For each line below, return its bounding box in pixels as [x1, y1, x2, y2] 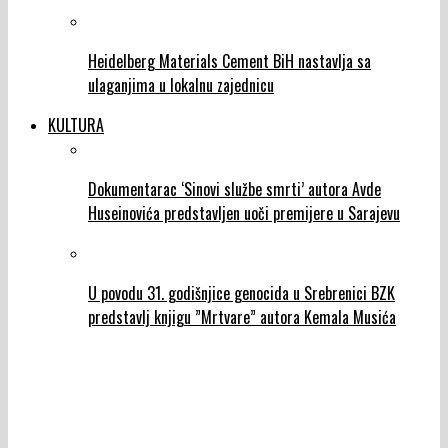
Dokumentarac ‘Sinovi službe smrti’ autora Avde [88, 177, 381, 202]
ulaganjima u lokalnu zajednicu [88, 73, 274, 98]
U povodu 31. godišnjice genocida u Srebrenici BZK [88, 281, 395, 306]
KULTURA [48, 113, 104, 138]
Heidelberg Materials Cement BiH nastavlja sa [88, 49, 371, 74]
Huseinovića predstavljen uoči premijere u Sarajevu [88, 201, 400, 226]
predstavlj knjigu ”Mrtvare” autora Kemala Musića [88, 305, 396, 330]
